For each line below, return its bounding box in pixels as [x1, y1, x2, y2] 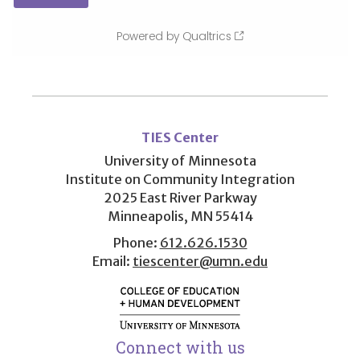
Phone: [112, 234, 160, 251]
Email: [92, 252, 133, 269]
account [11, 122, 96, 153]
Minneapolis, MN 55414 [107, 207, 253, 224]
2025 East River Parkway [103, 189, 257, 206]
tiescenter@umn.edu [133, 252, 268, 269]
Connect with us [115, 337, 245, 358]
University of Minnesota [104, 152, 256, 169]
